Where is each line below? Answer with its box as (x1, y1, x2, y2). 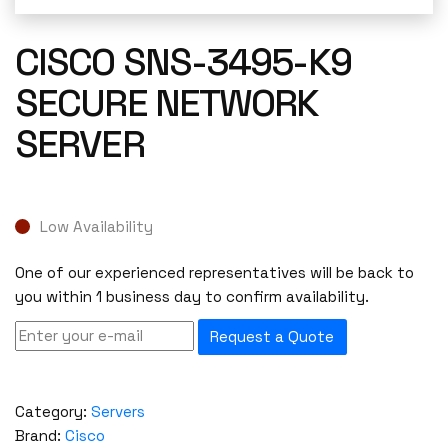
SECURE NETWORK (15, 79, 319, 127)
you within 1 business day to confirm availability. (15, 287, 369, 307)
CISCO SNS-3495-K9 (15, 38, 351, 86)
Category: (15, 401, 91, 421)
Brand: (15, 425, 65, 445)
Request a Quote (210, 327, 335, 347)
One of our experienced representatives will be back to (15, 263, 414, 283)
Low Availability (40, 216, 153, 236)
